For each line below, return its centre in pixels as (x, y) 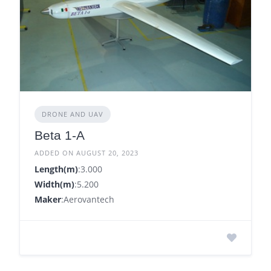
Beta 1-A (60, 135)
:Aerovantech (88, 199)
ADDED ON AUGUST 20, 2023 (87, 152)
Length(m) (56, 169)
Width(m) (54, 184)
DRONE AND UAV (73, 114)
